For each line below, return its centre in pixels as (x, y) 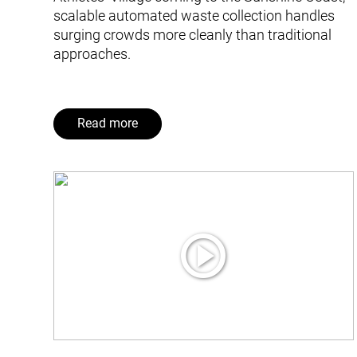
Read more (108, 124)
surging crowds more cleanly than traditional (193, 34)
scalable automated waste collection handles (194, 15)
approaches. (92, 53)
